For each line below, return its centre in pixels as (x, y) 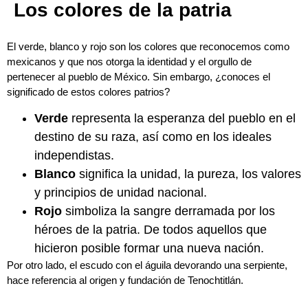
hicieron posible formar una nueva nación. (149, 249)
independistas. (74, 156)
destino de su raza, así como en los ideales (153, 137)
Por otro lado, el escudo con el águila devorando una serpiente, (147, 265)
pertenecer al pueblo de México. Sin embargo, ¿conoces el (139, 76)
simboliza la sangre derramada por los (168, 211)
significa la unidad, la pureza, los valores (188, 174)
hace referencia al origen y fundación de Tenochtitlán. (125, 280)
